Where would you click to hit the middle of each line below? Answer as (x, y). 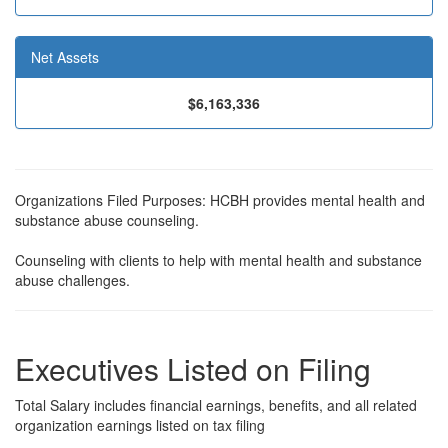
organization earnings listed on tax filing (140, 425)
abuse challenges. (72, 280)
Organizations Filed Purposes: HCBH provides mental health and (220, 200)
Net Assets (65, 57)
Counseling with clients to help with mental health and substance (218, 260)
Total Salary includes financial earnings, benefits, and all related (216, 405)
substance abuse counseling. (107, 220)
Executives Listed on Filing (193, 368)
